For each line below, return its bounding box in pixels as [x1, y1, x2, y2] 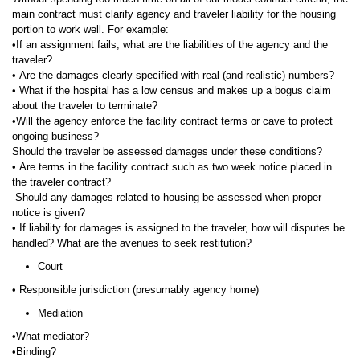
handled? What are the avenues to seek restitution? [12, 237, 252, 249]
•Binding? [12, 346, 56, 358]
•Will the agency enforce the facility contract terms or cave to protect [12, 115, 333, 127]
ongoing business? [12, 130, 99, 142]
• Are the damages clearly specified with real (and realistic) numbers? [12, 69, 334, 81]
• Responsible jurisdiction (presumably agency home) [12, 284, 259, 296]
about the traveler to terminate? [12, 100, 157, 112]
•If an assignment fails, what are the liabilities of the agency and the [12, 39, 328, 51]
